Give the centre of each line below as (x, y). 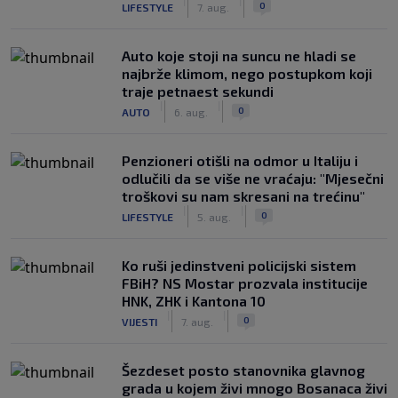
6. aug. (191, 111)
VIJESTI (139, 321)
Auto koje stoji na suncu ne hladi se (239, 56)
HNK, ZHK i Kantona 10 (194, 301)
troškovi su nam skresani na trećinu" (243, 196)
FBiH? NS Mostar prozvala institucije (245, 283)
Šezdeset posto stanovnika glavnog (243, 370)
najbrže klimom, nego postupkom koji (247, 73)
